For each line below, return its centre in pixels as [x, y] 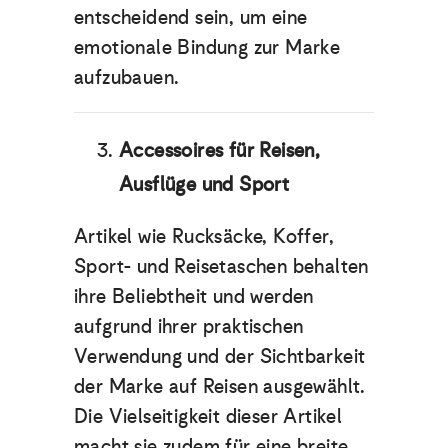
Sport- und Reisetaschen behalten [221, 265]
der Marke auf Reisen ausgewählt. [220, 385]
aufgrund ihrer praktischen [189, 325]
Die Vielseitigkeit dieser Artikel [208, 415]
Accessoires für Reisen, [220, 149]
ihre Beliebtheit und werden [194, 295]
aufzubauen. [129, 76]
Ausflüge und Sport [207, 183]
